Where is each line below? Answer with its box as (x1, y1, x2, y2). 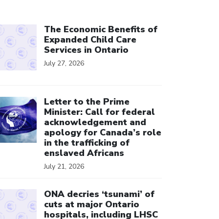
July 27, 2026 (44, 59, 84, 68)
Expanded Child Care (44, 34, 136, 45)
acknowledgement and (44, 116, 146, 128)
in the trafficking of (44, 136, 130, 149)
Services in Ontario (44, 44, 129, 56)
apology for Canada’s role (44, 126, 161, 138)
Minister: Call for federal (44, 106, 155, 118)
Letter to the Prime (44, 95, 130, 108)
